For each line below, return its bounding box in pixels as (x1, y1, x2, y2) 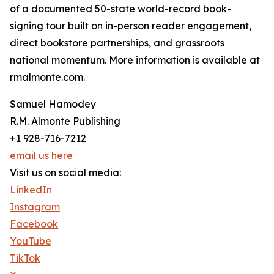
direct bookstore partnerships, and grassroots (10, 37, 224, 50)
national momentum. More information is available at (10, 54, 260, 67)
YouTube (10, 235, 51, 248)
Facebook (10, 218, 58, 231)
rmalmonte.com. (10, 71, 85, 84)
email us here (10, 149, 73, 162)
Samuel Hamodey (10, 98, 96, 111)
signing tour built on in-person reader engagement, (10, 20, 251, 32)
